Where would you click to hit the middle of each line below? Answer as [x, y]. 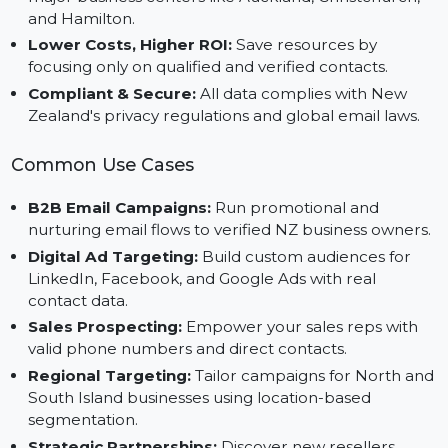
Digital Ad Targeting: [118, 364]
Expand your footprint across [306, 67]
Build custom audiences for [320, 364]
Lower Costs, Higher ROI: [138, 141]
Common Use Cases [108, 267]
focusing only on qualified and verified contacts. [218, 164]
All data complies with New [319, 192]
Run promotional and [310, 312]
